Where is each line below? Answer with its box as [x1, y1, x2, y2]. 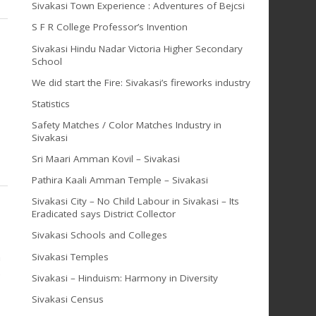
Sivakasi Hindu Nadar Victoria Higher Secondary [31, 42, 243, 55]
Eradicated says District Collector [31, 207, 176, 221]
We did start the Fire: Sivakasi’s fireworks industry [31, 75, 250, 89]
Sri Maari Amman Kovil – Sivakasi [31, 152, 180, 166]
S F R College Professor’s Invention [31, 20, 188, 34]
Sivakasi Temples [31, 250, 109, 263]
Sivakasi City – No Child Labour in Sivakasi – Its [31, 195, 239, 208]
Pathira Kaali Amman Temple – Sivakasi [31, 174, 208, 187]
